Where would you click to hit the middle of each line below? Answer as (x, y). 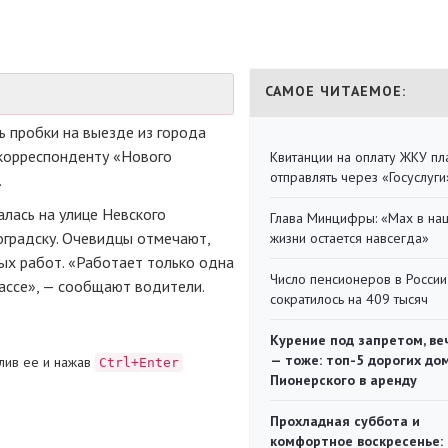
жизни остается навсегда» (349, 238)
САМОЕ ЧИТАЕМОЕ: (335, 91)
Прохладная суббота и (345, 421)
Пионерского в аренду (343, 380)
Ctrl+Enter (139, 362)
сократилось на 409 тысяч (349, 299)
